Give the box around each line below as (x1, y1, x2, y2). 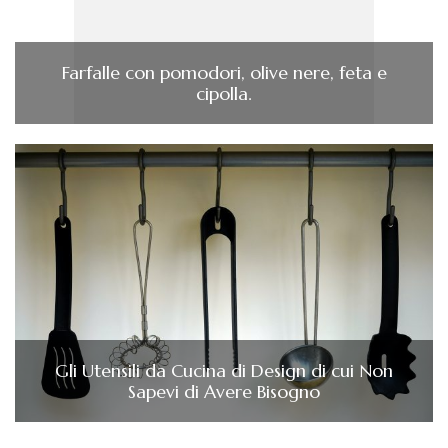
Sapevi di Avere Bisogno (128, 380, 320, 404)
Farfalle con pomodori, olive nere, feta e (61, 60, 387, 84)
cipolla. (196, 81, 252, 105)
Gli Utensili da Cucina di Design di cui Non (55, 359, 393, 383)
